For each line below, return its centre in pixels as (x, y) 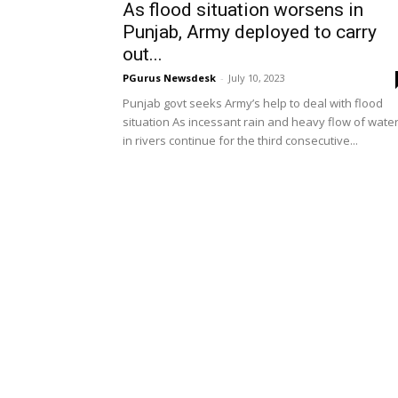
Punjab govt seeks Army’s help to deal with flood (253, 103)
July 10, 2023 (257, 78)
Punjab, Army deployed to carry (250, 32)
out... (143, 54)
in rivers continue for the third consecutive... (240, 140)
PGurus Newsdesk (169, 78)
